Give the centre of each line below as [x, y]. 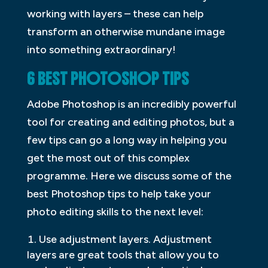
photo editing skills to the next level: [115, 211]
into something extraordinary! [101, 49]
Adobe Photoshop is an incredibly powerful [131, 104]
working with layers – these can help [115, 13]
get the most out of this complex [108, 158]
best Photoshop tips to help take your [119, 194]
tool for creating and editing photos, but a [130, 122]
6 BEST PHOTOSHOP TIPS [108, 79]
